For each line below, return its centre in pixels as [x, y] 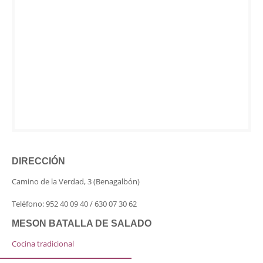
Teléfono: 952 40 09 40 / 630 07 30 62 [74, 204]
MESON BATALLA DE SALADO [82, 223]
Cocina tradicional [43, 244]
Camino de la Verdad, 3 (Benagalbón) [76, 181]
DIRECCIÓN [38, 161]
